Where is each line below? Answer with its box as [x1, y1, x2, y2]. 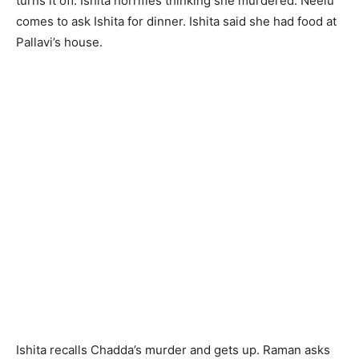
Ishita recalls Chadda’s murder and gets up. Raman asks [16, 342, 330, 357]
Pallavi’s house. [16, 34, 103, 50]
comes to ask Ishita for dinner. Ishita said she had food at [16, 14, 337, 29]
